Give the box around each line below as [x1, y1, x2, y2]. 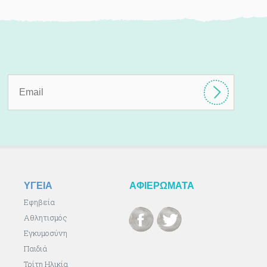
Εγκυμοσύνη [24, 227, 68, 238]
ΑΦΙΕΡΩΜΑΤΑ [129, 180, 194, 191]
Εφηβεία [24, 196, 55, 207]
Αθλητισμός [24, 212, 68, 223]
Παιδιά [24, 243, 48, 254]
